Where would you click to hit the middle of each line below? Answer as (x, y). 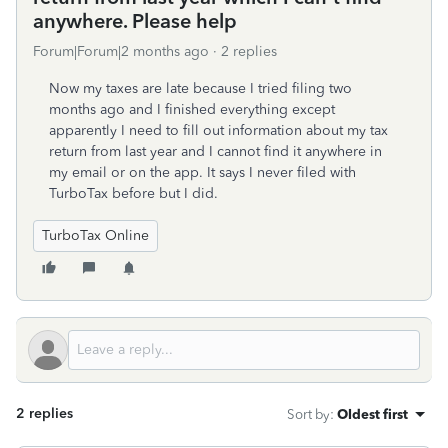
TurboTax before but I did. (133, 193)
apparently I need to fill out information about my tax (218, 130)
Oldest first (372, 414)
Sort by (308, 414)
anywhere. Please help (135, 21)
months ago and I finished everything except (192, 109)
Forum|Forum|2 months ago (121, 51)
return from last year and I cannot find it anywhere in (215, 151)
